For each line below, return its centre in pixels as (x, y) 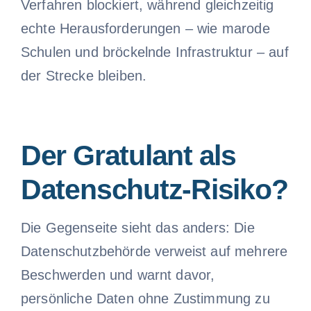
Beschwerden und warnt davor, (118, 275)
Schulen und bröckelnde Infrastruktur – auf (154, 52)
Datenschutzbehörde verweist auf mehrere (154, 251)
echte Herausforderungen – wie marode (145, 28)
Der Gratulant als (128, 156)
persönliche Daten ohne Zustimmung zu (145, 298)
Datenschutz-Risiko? (154, 190)
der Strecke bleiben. (84, 75)
